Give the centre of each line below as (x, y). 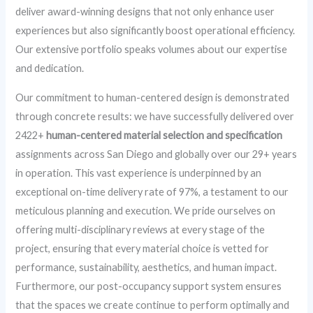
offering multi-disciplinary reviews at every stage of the (140, 229)
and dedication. (50, 68)
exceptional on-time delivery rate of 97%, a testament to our (152, 191)
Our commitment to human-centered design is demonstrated (153, 97)
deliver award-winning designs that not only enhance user (145, 12)
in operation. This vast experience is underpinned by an (139, 173)
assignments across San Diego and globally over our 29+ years (156, 154)
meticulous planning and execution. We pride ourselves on (146, 210)
